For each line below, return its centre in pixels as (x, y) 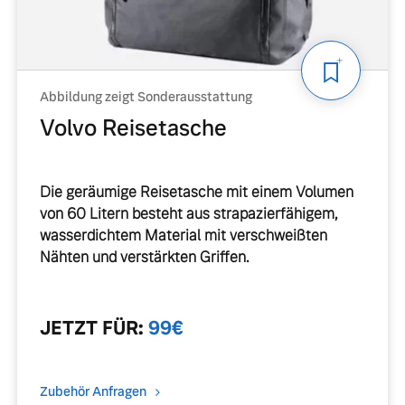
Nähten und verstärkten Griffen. (144, 257)
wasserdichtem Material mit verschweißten (183, 235)
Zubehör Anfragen (93, 392)
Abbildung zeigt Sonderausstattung (146, 97)
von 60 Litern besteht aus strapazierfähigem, (188, 214)
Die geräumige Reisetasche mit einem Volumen (196, 192)
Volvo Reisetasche (133, 128)
